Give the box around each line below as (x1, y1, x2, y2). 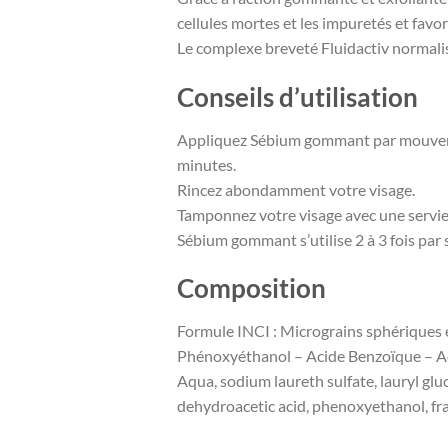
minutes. (177, 154, 236, 174)
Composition (177, 273, 326, 304)
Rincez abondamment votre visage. (177, 179, 415, 199)
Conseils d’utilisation (177, 81, 418, 112)
